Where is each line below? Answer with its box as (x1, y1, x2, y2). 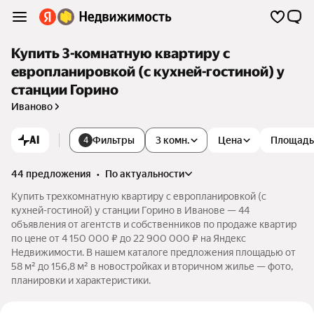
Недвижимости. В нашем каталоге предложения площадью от (11, 247, 296, 258)
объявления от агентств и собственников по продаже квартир (11, 219, 296, 230)
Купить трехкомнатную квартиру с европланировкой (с (11, 191, 266, 202)
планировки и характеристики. (11, 275, 151, 286)
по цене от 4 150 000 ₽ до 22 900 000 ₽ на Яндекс (11, 233, 246, 244)
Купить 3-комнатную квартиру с (11, 46, 230, 62)
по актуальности (112, 168, 184, 179)
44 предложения (11, 168, 91, 179)
